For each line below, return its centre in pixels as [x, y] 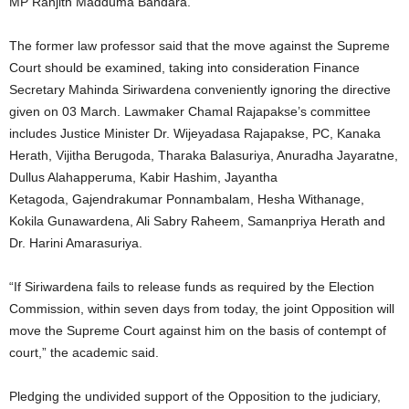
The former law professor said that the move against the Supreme [199, 46]
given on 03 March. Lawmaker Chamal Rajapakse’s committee [190, 112]
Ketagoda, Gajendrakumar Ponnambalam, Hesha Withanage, [187, 199]
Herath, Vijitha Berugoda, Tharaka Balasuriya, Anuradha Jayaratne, [204, 156]
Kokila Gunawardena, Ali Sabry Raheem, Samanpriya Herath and [197, 221]
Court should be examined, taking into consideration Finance [184, 68]
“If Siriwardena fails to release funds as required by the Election [192, 287]
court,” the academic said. [84, 353]
